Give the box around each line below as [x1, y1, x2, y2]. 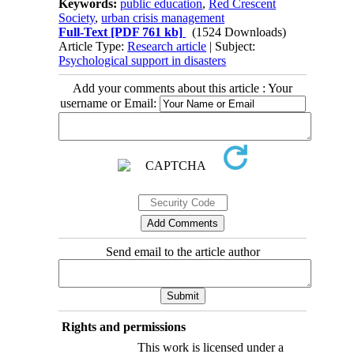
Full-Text [58, 25, 108, 40]
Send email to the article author [105, 245, 260, 259]
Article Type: [58, 40, 128, 54]
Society [58, 11, 96, 25]
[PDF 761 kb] [107, 25, 183, 40]
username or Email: [59, 96, 160, 111]
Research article [127, 40, 207, 54]
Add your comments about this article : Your [73, 81, 292, 96]
